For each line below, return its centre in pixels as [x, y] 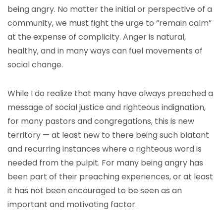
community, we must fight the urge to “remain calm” [110, 23]
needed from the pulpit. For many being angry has [105, 163]
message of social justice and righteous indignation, [107, 107]
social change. [35, 65]
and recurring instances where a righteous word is [105, 149]
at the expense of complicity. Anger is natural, [97, 37]
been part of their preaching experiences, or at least [110, 177]
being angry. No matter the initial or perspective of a [110, 9]
